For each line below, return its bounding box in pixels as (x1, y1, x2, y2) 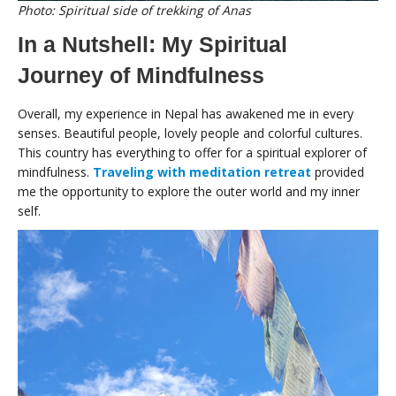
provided (311, 163, 364, 180)
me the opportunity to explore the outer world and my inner (18, 182, 360, 200)
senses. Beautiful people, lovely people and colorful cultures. (18, 124, 362, 141)
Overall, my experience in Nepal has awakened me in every (18, 104, 354, 122)
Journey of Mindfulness (18, 62, 264, 88)
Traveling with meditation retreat (93, 163, 311, 180)
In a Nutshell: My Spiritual (18, 31, 287, 57)
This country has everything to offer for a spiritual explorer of (18, 143, 367, 161)
